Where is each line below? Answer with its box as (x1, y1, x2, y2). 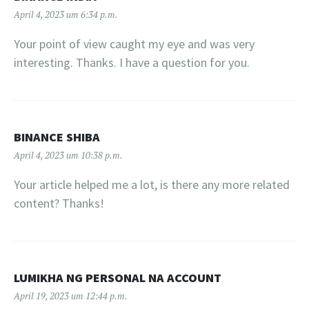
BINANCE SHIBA (14, 128, 100, 145)
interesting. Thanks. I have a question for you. (14, 54, 250, 70)
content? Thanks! (14, 195, 104, 211)
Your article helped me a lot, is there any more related (14, 176, 290, 192)
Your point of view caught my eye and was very (14, 35, 255, 52)
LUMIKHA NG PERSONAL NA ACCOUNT (14, 269, 221, 286)
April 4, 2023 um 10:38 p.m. (14, 148, 123, 161)
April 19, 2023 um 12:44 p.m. (14, 289, 128, 302)
